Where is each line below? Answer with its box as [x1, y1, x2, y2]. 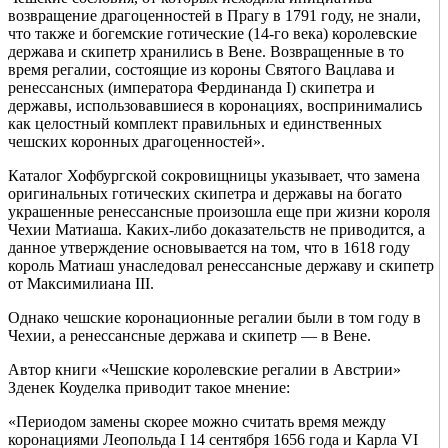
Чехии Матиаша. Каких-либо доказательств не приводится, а [8, 221, 425, 239]
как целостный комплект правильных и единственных [8, 115, 382, 133]
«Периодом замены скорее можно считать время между [8, 413, 386, 431]
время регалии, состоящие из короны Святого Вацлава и [8, 61, 395, 79]
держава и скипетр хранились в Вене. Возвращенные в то [8, 43, 404, 61]
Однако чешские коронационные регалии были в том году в [8, 309, 421, 327]
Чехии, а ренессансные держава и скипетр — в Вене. [8, 327, 371, 345]
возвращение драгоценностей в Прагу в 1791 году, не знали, [8, 7, 421, 25]
